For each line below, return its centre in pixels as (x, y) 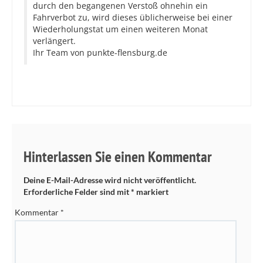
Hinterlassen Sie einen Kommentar (118, 156)
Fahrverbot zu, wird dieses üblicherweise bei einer (133, 17)
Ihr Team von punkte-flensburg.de (100, 52)
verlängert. (54, 41)
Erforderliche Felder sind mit (77, 191)
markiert (151, 191)
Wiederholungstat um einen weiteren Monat (120, 29)
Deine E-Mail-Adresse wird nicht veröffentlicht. (110, 180)
